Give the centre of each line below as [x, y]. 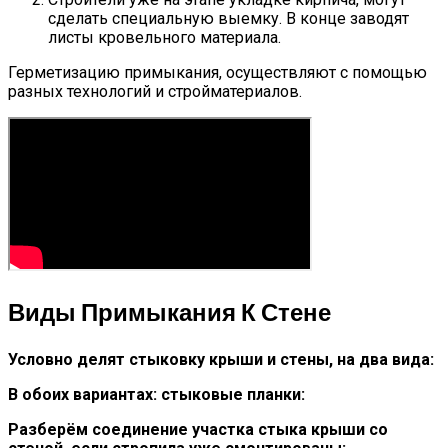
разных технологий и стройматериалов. [155, 92]
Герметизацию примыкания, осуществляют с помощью [217, 73]
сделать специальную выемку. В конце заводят [228, 19]
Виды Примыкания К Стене [169, 312]
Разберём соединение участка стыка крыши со [198, 429]
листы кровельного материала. [164, 38]
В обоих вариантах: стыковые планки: [156, 394]
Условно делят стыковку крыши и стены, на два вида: [221, 359]
